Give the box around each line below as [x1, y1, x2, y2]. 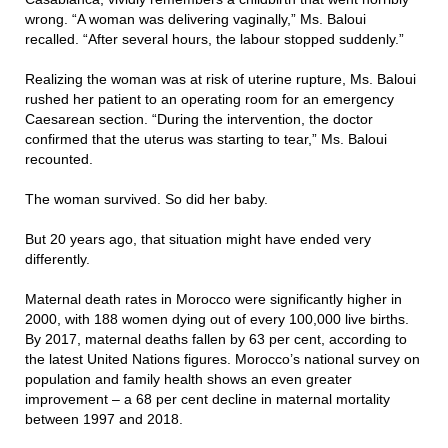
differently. [25, 251, 90, 267]
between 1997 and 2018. [25, 411, 183, 427]
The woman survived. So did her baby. [25, 191, 272, 207]
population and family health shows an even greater [25, 371, 352, 387]
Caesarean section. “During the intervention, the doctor [25, 111, 373, 127]
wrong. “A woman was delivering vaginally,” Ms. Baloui [25, 11, 366, 27]
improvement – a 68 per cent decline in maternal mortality [25, 391, 390, 407]
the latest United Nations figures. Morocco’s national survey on [25, 351, 420, 367]
